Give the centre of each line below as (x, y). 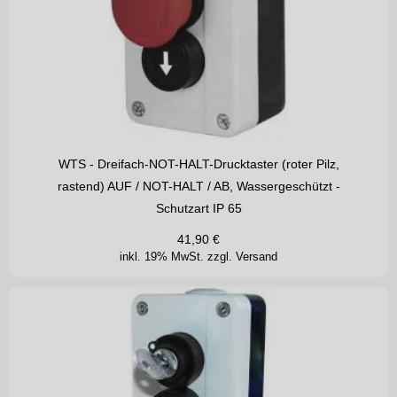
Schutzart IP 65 (198, 209)
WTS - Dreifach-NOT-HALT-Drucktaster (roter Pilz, (198, 164)
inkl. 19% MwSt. (163, 257)
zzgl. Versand (242, 257)
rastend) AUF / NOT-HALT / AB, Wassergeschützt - (198, 187)
